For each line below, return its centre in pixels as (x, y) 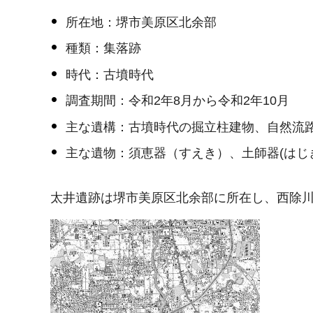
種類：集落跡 (103, 49)
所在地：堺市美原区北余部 (141, 22)
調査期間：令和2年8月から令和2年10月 (177, 101)
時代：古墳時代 (109, 74)
